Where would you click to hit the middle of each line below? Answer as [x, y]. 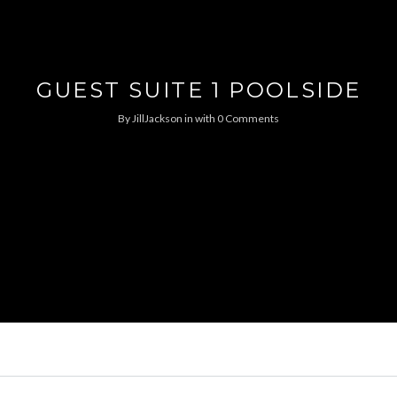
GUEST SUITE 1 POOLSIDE [198, 90]
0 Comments [248, 119]
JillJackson [157, 119]
